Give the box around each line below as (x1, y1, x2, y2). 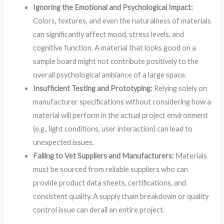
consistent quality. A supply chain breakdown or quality (33, 192, 209, 201)
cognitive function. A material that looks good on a (33, 43, 196, 52)
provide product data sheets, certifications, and (33, 178, 186, 187)
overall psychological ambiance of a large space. (33, 70, 187, 79)
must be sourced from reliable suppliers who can (33, 165, 188, 174)
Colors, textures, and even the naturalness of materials (33, 16, 211, 25)
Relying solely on (152, 84, 207, 93)
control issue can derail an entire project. (33, 205, 165, 214)
